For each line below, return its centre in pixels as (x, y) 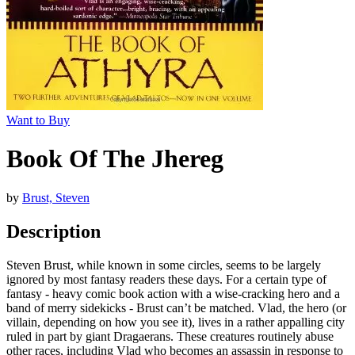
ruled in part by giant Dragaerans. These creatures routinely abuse (170, 336)
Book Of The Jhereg (115, 159)
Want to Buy (38, 120)
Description (53, 231)
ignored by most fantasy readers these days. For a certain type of (166, 279)
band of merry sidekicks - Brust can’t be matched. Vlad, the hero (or (176, 307)
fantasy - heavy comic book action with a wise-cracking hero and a (173, 293)
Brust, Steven (56, 197)
